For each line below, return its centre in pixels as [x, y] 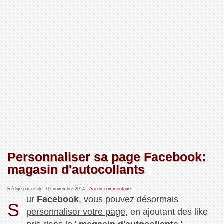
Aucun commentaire [110, 189]
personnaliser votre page [76, 212]
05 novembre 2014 [65, 189]
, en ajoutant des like [167, 212]
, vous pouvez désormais [129, 199]
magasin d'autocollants [76, 169]
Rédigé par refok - [27, 189]
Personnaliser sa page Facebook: [106, 157]
